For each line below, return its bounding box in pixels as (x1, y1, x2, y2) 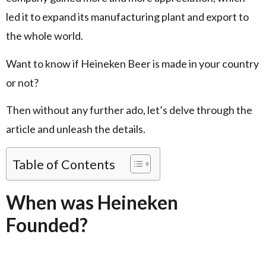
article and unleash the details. (6, 122, 145, 136)
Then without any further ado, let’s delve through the (6, 103, 252, 117)
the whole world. (6, 29, 85, 43)
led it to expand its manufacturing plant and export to (6, 10, 249, 24)
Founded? (6, 213, 88, 236)
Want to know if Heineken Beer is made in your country (6, 56, 259, 70)
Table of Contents (12, 156, 115, 172)
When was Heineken (6, 190, 178, 214)
